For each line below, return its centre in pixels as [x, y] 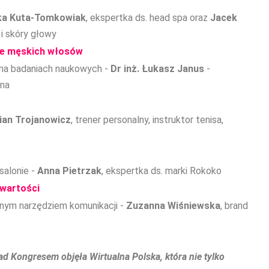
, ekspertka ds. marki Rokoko [162, 171]
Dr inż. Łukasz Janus [159, 69]
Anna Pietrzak [69, 171]
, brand [234, 206]
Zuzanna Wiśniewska [173, 206]
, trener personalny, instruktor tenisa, [147, 120]
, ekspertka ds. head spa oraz [148, 18]
